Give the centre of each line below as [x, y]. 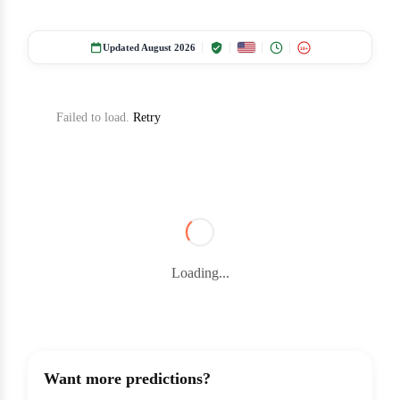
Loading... [200, 273]
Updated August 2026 [149, 48]
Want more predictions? [127, 379]
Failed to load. [95, 118]
